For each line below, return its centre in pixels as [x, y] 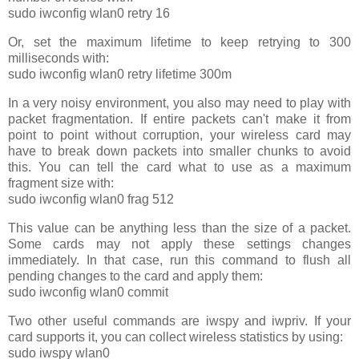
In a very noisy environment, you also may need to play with [179, 103]
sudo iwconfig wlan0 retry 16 [89, 14]
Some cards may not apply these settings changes [179, 244]
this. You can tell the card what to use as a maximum [179, 167]
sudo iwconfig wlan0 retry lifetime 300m [120, 75]
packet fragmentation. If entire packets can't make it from [179, 119]
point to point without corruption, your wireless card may [179, 135]
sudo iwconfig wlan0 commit [88, 292]
